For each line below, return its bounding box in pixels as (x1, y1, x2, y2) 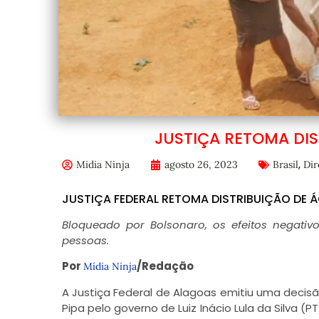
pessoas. (61, 233, 109, 248)
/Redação (136, 258, 194, 274)
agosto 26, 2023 (164, 158, 238, 171)
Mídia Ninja (83, 260, 137, 273)
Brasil (272, 158, 298, 171)
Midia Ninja (75, 158, 130, 171)
